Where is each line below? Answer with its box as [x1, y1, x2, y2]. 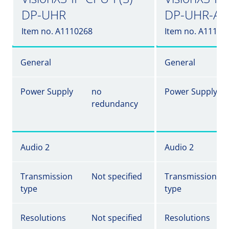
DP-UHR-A [165, 6, 220, 23]
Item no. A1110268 [21, 26, 93, 37]
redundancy [91, 98, 138, 109]
